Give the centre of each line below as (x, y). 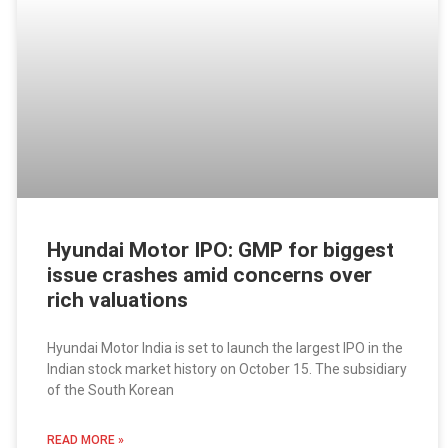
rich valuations (117, 300)
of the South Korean (110, 390)
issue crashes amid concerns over (209, 275)
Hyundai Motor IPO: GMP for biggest (220, 250)
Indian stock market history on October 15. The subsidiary (226, 369)
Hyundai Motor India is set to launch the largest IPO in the (224, 348)
